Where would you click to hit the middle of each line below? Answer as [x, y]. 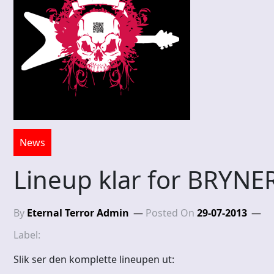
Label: [28, 235]
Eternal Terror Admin [78, 213]
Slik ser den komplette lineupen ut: [94, 260]
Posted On [171, 213]
